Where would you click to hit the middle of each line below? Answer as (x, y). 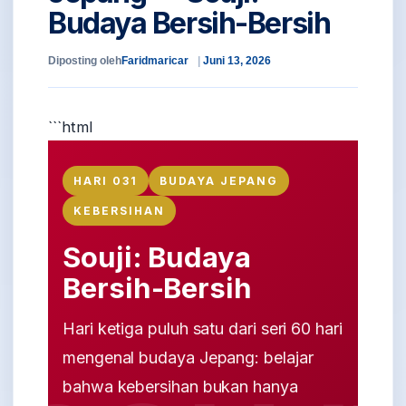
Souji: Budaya (157, 257)
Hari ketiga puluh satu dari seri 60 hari (203, 329)
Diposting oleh (85, 61)
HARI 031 (106, 181)
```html (70, 127)
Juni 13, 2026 (237, 61)
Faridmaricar (155, 61)
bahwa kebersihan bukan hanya (180, 387)
